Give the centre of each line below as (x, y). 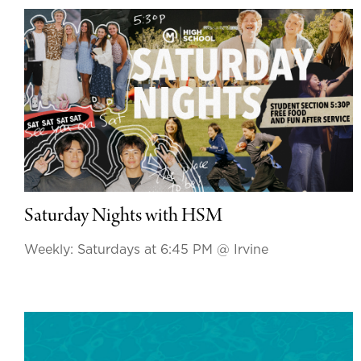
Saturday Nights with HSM (123, 216)
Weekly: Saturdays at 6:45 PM (120, 249)
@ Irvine (243, 249)
